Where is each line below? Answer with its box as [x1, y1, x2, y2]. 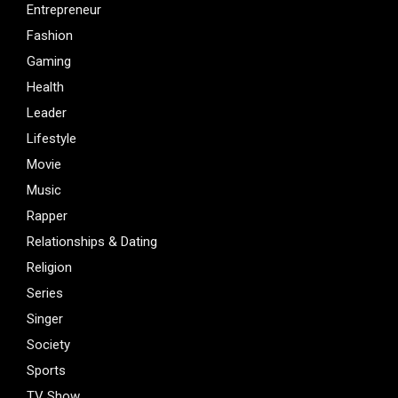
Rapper [27, 208, 68, 225]
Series [27, 285, 63, 302]
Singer [27, 311, 63, 328]
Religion [27, 259, 72, 276]
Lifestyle [27, 131, 76, 147]
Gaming [27, 53, 71, 70]
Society [27, 337, 70, 354]
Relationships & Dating [27, 234, 157, 251]
